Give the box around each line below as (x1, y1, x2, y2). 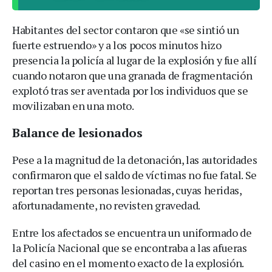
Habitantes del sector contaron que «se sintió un (12, 22, 239, 37)
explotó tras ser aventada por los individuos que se (12, 83, 248, 98)
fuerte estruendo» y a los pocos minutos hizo (12, 37, 222, 52)
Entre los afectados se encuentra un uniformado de (12, 225, 252, 240)
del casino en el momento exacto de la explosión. (12, 255, 244, 270)
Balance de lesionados (12, 124, 143, 141)
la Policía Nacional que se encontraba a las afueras (12, 240, 247, 255)
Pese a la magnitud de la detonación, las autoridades (12, 152, 257, 167)
